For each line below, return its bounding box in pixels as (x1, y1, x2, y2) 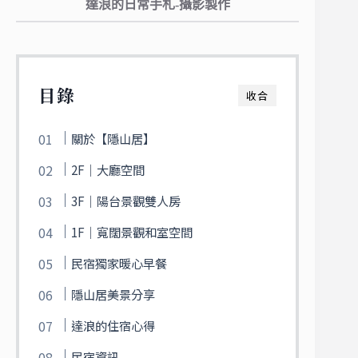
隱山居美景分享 (71, 285, 156, 304)
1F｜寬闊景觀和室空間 (71, 223, 193, 241)
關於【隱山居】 (71, 129, 156, 148)
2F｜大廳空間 (71, 161, 145, 179)
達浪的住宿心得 (71, 316, 156, 335)
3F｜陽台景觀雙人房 (71, 192, 181, 210)
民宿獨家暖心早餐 (71, 254, 168, 272)
